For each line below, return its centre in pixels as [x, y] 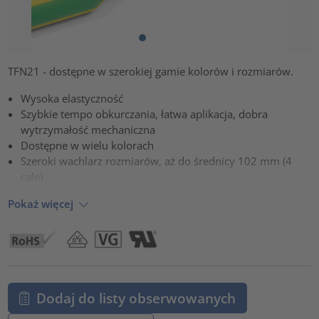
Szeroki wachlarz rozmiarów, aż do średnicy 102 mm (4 [157, 161]
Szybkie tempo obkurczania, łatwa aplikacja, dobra [145, 114]
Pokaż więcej [41, 204]
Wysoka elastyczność [72, 98]
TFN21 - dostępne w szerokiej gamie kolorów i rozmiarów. [151, 71]
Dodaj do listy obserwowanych [136, 298]
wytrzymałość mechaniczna [88, 129]
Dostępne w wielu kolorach [88, 145]
